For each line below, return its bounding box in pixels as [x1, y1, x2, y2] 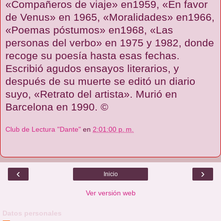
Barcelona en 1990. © [5, 101, 108, 112]
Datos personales [2, 209, 62, 218]
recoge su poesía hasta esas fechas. [5, 49, 180, 61]
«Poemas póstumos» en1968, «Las [5, 24, 173, 36]
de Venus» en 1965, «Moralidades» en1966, [5, 11, 215, 23]
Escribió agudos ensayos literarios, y [5, 62, 179, 74]
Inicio [103, 171, 118, 178]
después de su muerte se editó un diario [5, 75, 195, 87]
